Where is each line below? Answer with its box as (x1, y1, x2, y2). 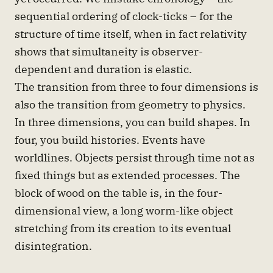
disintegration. (15, 238, 92, 253)
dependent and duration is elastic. (15, 61, 192, 76)
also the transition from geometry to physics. (15, 96, 246, 112)
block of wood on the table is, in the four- (15, 185, 222, 200)
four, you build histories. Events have (15, 132, 205, 147)
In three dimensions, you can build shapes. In (15, 114, 250, 129)
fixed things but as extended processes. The (15, 167, 240, 182)
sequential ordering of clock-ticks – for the (15, 8, 233, 23)
